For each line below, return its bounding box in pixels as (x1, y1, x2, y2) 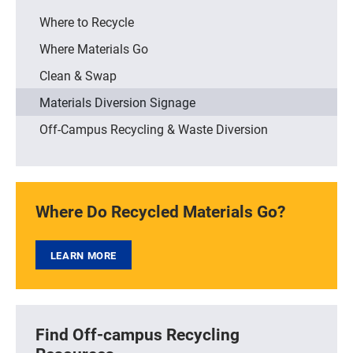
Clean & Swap (39, 67, 117, 84)
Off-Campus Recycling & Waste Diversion (39, 121, 268, 138)
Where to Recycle (39, 13, 134, 31)
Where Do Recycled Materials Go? (35, 200, 285, 223)
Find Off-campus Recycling (35, 323, 240, 346)
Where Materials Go (39, 40, 148, 58)
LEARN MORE (50, 248, 117, 262)
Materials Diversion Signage (39, 94, 195, 111)
